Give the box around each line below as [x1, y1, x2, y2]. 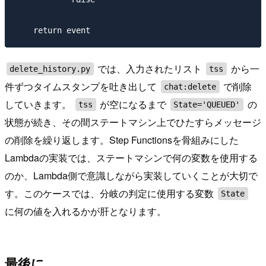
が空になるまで [97, 97, 169, 111]
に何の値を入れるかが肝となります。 [5, 204, 166, 218]
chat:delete [164, 81, 217, 91]
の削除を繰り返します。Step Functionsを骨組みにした [5, 132, 239, 147]
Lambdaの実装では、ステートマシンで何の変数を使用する [5, 150, 258, 164]
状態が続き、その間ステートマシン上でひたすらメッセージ [5, 115, 261, 129]
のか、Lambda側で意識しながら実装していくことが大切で [5, 168, 258, 182]
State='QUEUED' [173, 99, 240, 109]
